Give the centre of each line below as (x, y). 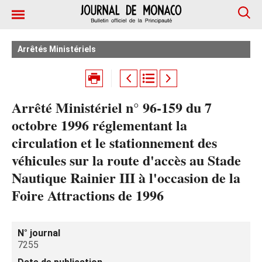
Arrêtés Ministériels (57, 49)
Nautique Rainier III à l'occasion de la (126, 177)
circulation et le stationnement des (114, 142)
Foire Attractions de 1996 (88, 195)
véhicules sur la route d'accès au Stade (126, 160)
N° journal (39, 233)
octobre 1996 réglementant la (99, 125)
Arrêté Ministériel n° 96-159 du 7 (112, 107)
